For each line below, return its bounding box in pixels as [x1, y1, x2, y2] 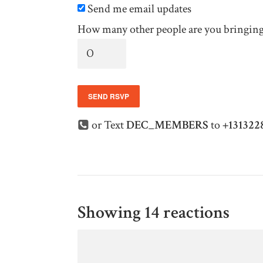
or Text [92, 117, 126, 133]
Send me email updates [85, 1, 191, 17]
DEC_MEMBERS [126, 117, 208, 133]
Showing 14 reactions [77, 201, 230, 224]
